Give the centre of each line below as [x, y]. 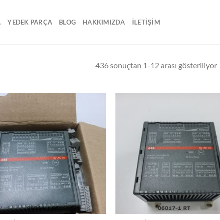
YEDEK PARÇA [30, 22]
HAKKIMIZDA [104, 22]
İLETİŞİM [146, 22]
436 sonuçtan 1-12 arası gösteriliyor [156, 65]
